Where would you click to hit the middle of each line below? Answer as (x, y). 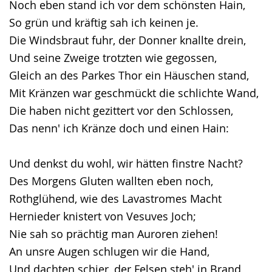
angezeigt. (34, 48)
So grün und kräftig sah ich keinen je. (104, 22)
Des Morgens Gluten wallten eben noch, (111, 181)
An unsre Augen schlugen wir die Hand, (109, 251)
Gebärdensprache (54, 13)
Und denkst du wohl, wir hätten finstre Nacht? (126, 163)
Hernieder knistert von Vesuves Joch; (103, 216)
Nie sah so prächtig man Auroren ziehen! (114, 234)
